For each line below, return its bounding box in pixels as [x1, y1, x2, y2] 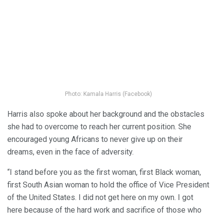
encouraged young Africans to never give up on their [7, 135, 183, 144]
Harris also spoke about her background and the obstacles [7, 109, 204, 119]
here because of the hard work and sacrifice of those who [7, 205, 201, 215]
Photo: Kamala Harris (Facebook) [65, 91, 152, 98]
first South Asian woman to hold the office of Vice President [7, 180, 209, 190]
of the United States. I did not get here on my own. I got [7, 193, 193, 202]
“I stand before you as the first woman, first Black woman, [7, 168, 201, 177]
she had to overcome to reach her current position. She [7, 122, 191, 132]
